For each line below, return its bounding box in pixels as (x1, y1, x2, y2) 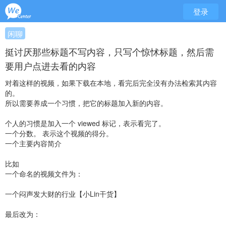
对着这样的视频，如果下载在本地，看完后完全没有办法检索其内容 (5, 78, 217, 88)
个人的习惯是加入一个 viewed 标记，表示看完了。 (5, 118, 165, 128)
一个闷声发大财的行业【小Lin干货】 (5, 189, 121, 199)
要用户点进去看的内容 (5, 59, 96, 72)
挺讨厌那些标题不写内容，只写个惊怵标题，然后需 (5, 45, 214, 58)
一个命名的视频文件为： (5, 168, 83, 179)
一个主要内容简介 (5, 138, 62, 148)
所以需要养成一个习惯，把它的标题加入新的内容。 (5, 98, 167, 108)
